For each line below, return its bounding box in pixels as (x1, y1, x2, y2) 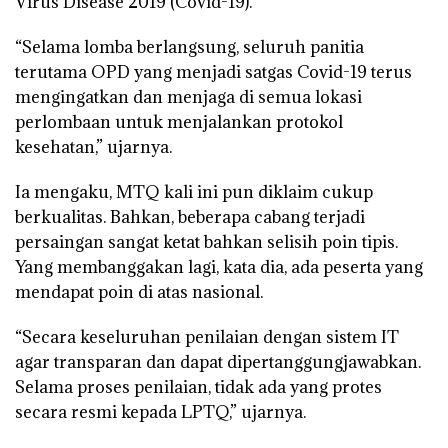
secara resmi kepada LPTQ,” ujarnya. (15, 401, 306, 424)
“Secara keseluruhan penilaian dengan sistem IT (15, 326, 399, 349)
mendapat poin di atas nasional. (15, 281, 263, 304)
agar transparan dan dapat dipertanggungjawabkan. (15, 351, 421, 374)
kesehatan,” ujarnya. (15, 136, 172, 159)
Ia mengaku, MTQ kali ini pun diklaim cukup (15, 181, 373, 204)
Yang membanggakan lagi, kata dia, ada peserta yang (15, 256, 423, 279)
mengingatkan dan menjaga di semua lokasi (15, 86, 362, 109)
